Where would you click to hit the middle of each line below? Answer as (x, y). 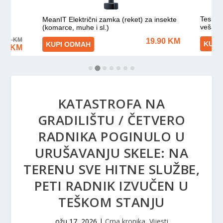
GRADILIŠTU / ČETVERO (111, 120)
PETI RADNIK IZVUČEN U (111, 186)
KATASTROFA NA (111, 104)
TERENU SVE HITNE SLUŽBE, (111, 169)
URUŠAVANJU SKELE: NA (111, 153)
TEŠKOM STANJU (111, 202)
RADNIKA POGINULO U (111, 136)
